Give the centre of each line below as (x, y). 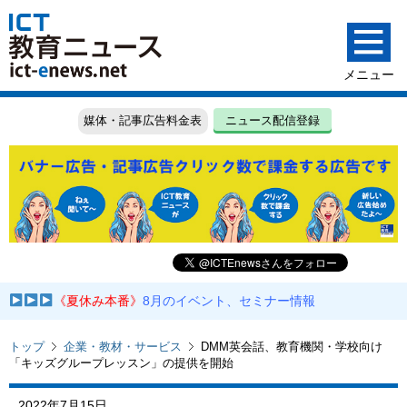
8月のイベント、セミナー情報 (229, 301)
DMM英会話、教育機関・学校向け (292, 346)
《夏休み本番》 (99, 301)
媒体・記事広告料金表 (143, 121)
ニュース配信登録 (273, 121)
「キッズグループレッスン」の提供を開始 (121, 362)
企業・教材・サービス (123, 346)
